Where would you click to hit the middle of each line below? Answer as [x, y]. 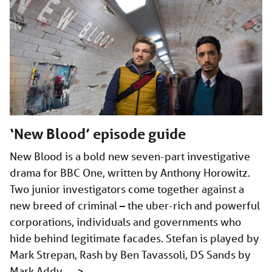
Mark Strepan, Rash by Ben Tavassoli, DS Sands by [130, 255]
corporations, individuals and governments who [125, 222]
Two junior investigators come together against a [127, 189]
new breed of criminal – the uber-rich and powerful [135, 206]
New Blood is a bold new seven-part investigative [130, 156]
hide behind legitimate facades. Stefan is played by [134, 238]
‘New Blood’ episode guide [98, 134]
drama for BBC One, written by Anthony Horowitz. [130, 173]
